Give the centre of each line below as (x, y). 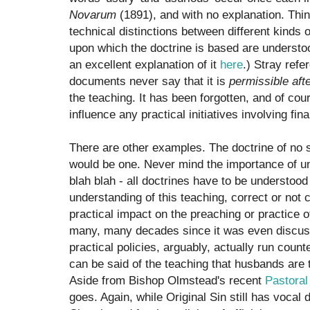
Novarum (93, 15)
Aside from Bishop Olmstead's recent (167, 281)
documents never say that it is (149, 81)
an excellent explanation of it (145, 65)
